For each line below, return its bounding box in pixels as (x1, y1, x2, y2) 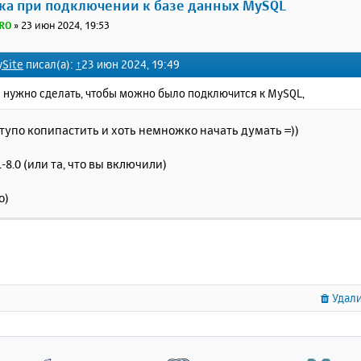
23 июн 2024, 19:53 (21, 18, 110, 31)
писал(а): (23, 56, 76, 71)
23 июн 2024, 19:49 (81, 56, 180, 71)
